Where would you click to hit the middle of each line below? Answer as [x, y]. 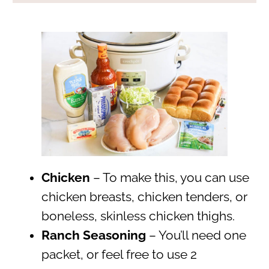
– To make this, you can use [171, 178]
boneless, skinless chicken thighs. [138, 216]
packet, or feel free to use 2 [119, 255]
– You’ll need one [196, 236]
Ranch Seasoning [93, 236]
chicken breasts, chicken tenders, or [144, 197]
